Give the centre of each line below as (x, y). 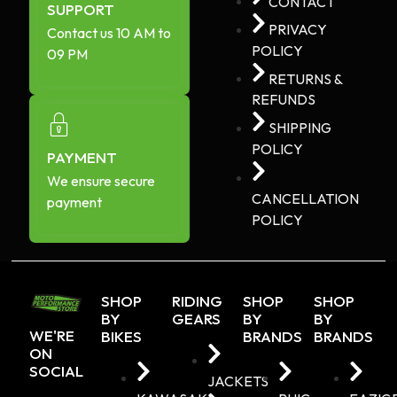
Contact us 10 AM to (109, 32)
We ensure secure (101, 181)
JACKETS (237, 381)
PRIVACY (298, 29)
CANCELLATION (305, 198)
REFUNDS (284, 100)
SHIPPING (300, 128)
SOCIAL (57, 371)
